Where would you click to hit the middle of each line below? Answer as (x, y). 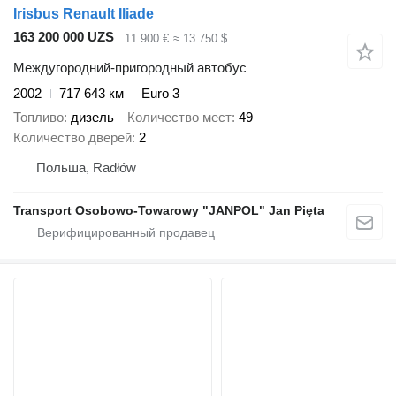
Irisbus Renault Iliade (84, 14)
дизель (92, 117)
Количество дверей (72, 137)
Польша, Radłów (86, 167)
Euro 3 (160, 93)
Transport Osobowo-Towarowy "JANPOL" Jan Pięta (169, 210)
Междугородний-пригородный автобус (130, 68)
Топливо (38, 117)
